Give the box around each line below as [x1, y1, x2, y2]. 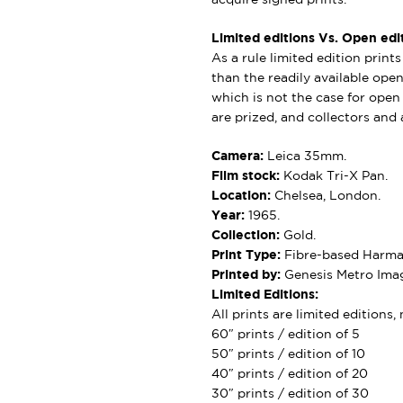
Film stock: [210, 170, 283, 182]
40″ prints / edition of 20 [210, 368, 368, 380]
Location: [210, 190, 271, 201]
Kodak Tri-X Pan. [282, 170, 388, 182]
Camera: [210, 150, 264, 162]
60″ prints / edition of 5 [210, 328, 360, 340]
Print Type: [210, 249, 281, 261]
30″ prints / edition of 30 [210, 388, 369, 399]
